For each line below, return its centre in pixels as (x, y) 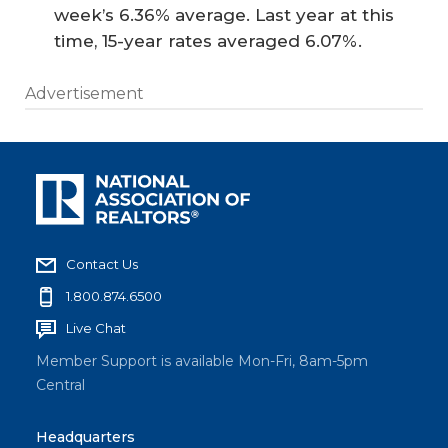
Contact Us (102, 264)
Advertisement (84, 93)
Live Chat (96, 328)
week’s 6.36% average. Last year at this (224, 15)
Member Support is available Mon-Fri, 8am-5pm (202, 361)
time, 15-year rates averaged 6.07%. (208, 41)
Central (60, 385)
